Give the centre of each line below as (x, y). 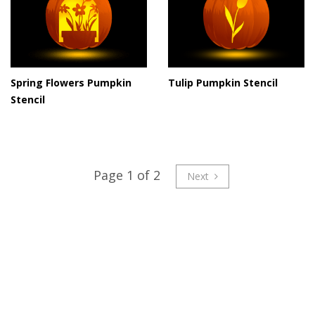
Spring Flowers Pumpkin (71, 82)
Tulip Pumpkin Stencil (223, 82)
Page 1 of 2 (127, 175)
